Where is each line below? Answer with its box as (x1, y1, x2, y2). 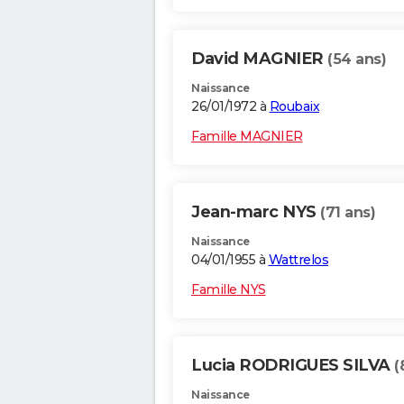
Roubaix (269, 98, 319, 115)
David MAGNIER (191, 49, 327, 69)
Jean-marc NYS (191, 202, 320, 223)
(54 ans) (327, 50, 386, 69)
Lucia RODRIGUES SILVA (191, 355, 394, 376)
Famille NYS (191, 281, 266, 298)
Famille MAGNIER (191, 128, 303, 145)
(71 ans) (320, 204, 375, 222)
